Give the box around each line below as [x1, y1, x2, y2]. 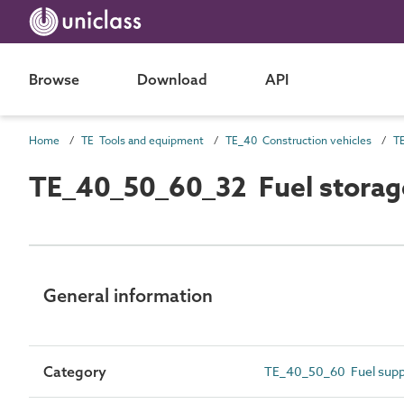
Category [43, 363, 106, 381]
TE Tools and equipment [81, 133, 204, 148]
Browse [29, 70, 79, 88]
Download [137, 70, 207, 88]
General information [43, 284, 213, 307]
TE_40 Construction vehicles [225, 133, 372, 148]
